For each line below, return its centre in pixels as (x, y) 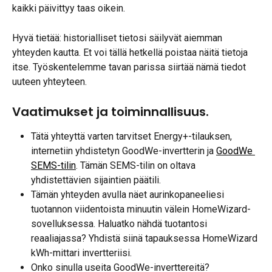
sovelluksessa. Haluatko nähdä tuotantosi (120, 224)
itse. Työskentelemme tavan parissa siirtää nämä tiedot (130, 67)
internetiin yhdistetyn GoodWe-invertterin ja (124, 151)
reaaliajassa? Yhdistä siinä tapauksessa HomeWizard (145, 239)
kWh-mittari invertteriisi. (81, 253)
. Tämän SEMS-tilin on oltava (137, 166)
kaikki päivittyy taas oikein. (69, 8)
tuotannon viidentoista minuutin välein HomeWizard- (141, 209)
